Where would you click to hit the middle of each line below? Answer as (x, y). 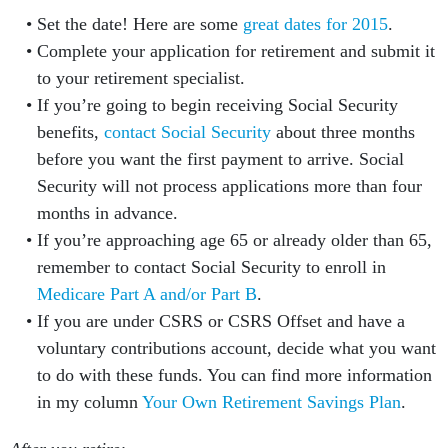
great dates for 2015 (315, 24)
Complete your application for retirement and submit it (235, 51)
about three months (342, 132)
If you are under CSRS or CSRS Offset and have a (220, 321)
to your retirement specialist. (140, 78)
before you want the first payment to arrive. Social (220, 159)
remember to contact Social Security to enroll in (211, 267)
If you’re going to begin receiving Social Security (217, 105)
